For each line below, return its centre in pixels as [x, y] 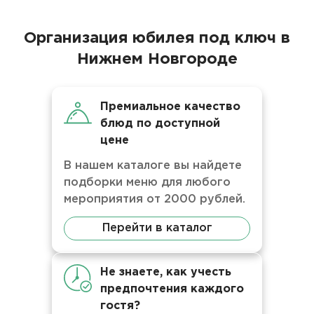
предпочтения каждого [172, 289]
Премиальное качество [170, 107]
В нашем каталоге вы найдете [153, 166]
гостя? [120, 306]
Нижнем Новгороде [157, 60]
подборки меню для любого [147, 183]
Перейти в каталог [157, 228]
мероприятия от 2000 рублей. [155, 199]
